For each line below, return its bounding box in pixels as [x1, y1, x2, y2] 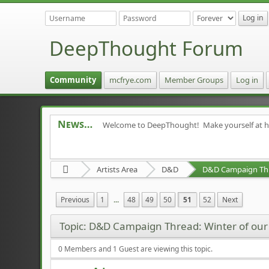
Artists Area [96, 163, 138, 175]
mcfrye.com [109, 74, 151, 85]
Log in [236, 74, 259, 85]
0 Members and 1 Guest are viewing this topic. [58, 243, 213, 254]
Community [50, 74, 97, 85]
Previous [61, 194, 90, 205]
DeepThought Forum [49, 34, 244, 62]
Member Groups [164, 74, 223, 85]
